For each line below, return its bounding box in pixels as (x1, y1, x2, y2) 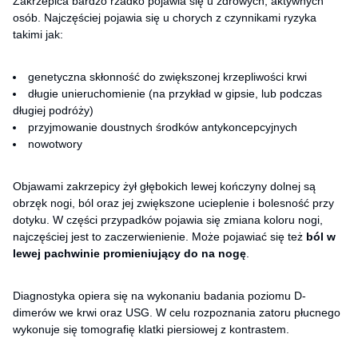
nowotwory (28, 137, 82, 150)
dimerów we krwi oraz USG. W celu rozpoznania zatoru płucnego (13, 305, 340, 319)
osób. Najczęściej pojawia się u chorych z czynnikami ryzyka (13, 10, 316, 24)
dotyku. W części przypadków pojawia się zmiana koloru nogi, (13, 213, 323, 226)
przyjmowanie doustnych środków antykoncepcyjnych (28, 120, 297, 133)
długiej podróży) (13, 103, 93, 117)
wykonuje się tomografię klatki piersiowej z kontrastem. (13, 322, 289, 336)
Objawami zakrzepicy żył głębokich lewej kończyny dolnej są (13, 179, 316, 193)
